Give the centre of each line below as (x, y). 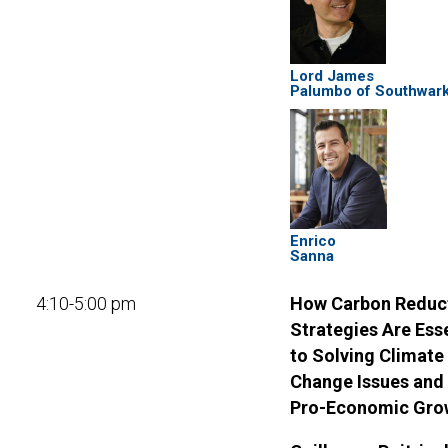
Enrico (313, 241)
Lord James (332, 76)
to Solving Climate (367, 355)
